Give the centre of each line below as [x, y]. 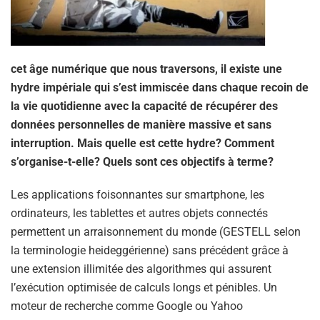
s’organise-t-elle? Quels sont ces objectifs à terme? [142, 162]
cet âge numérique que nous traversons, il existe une [146, 69]
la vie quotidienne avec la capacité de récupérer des [144, 106]
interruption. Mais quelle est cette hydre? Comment [142, 144]
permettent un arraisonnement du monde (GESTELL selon [156, 232]
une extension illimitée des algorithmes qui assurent [141, 269]
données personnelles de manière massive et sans [141, 125]
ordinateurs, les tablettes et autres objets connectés [139, 214]
